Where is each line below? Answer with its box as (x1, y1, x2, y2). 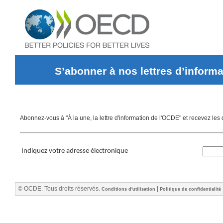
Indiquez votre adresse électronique (21, 147, 128, 155)
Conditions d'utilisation (102, 187, 155, 192)
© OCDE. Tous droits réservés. (18, 185, 102, 192)
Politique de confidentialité (160, 187, 221, 192)
